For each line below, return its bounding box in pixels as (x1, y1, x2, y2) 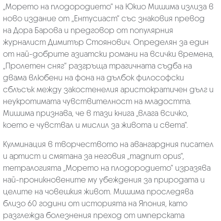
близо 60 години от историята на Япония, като (2, 198, 187, 209)
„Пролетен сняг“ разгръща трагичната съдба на (2, 60, 192, 71)
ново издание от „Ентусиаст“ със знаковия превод (2, 13, 205, 24)
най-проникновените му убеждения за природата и (2, 174, 205, 185)
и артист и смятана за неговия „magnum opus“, (2, 150, 184, 161)
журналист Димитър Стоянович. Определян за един (2, 37, 209, 47)
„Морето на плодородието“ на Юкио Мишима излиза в (2, 1, 214, 12)
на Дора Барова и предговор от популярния (2, 25, 173, 36)
